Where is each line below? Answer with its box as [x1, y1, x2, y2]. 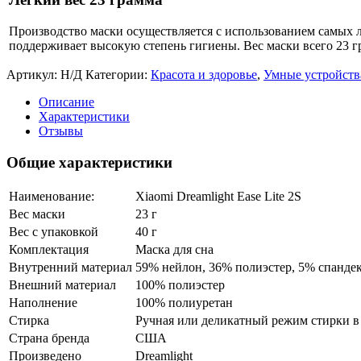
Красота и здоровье [151, 68, 257, 82]
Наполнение [9, 295, 77, 309]
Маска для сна [135, 242, 214, 256]
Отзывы [39, 124, 83, 139]
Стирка [9, 313, 49, 327]
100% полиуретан [135, 295, 233, 309]
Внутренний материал [9, 259, 132, 274]
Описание [39, 95, 94, 110]
